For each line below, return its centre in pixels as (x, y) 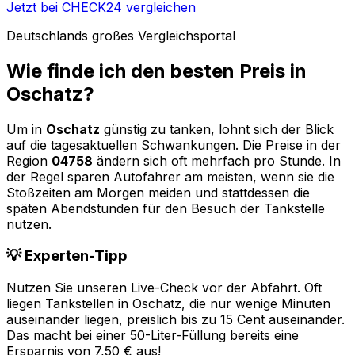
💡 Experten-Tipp (67, 256)
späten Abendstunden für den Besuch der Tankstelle (166, 208)
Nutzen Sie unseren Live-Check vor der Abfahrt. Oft (164, 288)
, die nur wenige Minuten (256, 304)
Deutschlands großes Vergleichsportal (121, 35)
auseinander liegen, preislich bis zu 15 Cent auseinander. (176, 320)
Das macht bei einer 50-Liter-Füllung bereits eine (153, 336)
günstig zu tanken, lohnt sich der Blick (217, 129)
